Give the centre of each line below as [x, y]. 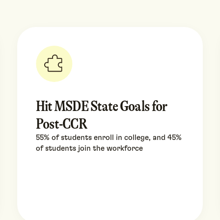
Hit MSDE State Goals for [101, 106]
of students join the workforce [89, 149]
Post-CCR [61, 124]
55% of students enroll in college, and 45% [109, 138]
